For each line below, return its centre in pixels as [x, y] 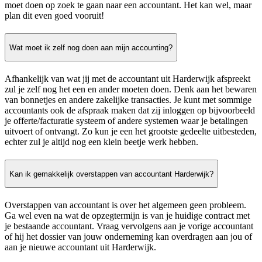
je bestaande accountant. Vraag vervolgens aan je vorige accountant [129, 226]
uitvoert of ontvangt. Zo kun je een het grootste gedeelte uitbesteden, [131, 132]
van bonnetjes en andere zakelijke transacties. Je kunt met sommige [128, 100]
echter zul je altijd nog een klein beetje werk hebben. [101, 142]
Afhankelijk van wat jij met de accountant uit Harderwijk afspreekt [127, 79]
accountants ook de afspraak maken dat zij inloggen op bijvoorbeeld [130, 111]
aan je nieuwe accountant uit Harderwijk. [80, 247]
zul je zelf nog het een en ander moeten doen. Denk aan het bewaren [131, 89]
